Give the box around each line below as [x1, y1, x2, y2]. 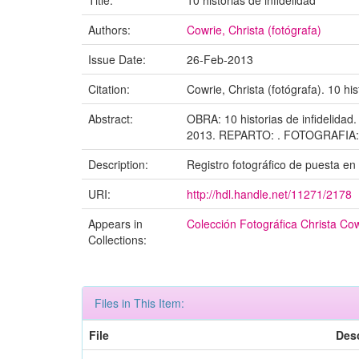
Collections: [88, 232, 147, 248]
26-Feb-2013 [187, 51, 253, 67]
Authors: [88, 22, 134, 38]
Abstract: [88, 111, 136, 127]
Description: [88, 156, 151, 172]
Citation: [88, 81, 133, 97]
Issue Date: [88, 51, 149, 67]
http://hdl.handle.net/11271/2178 [187, 186, 352, 202]
